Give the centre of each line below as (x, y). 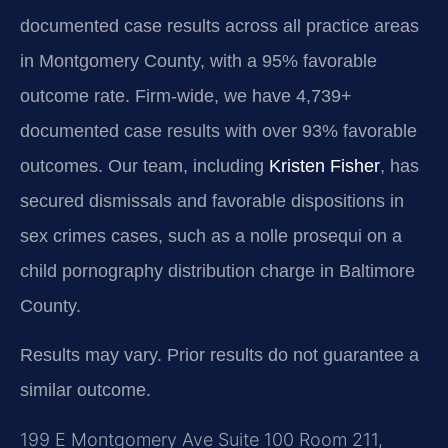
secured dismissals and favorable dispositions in (212, 200)
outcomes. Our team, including (144, 165)
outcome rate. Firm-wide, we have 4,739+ (186, 95)
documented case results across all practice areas (219, 25)
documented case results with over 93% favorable (218, 130)
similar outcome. (85, 390)
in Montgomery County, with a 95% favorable (198, 60)
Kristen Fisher (324, 165)
